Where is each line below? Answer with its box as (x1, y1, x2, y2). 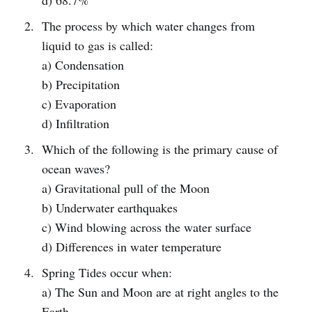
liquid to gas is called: (41, 37, 153, 54)
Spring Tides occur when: (41, 264, 172, 281)
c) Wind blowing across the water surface (41, 219, 251, 235)
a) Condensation (41, 56, 124, 73)
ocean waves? (41, 160, 110, 177)
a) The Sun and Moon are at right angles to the (41, 283, 279, 300)
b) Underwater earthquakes (41, 199, 178, 216)
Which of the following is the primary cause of (41, 141, 278, 157)
